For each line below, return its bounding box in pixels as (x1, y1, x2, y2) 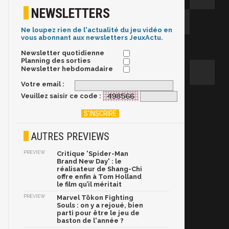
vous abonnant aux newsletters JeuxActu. (21, 34, 163, 42)
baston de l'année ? (57, 217, 124, 225)
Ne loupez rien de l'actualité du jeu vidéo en (21, 26, 172, 34)
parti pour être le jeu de (57, 209, 140, 217)
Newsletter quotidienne (21, 49, 104, 57)
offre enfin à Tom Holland (57, 173, 142, 181)
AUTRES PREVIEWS (31, 130, 109, 143)
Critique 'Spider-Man (57, 150, 128, 158)
